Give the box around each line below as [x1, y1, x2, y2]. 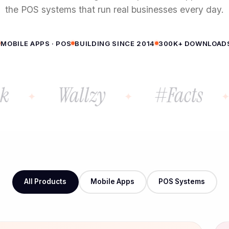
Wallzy [29, 81, 78, 108]
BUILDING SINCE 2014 [75, 39, 155, 48]
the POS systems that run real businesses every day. [5, 4, 224, 15]
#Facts [126, 81, 175, 108]
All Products [24, 177, 66, 186]
